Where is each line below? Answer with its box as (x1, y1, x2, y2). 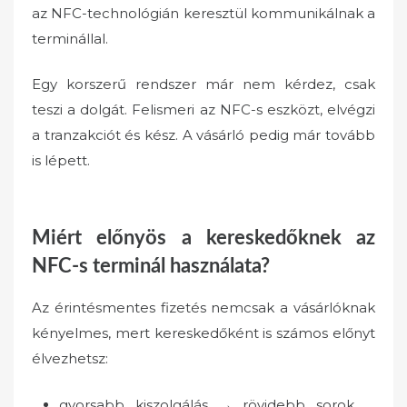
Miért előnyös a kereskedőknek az (32, 227, 375, 248)
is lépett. (32, 152, 90, 170)
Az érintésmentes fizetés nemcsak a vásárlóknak (32, 299, 375, 317)
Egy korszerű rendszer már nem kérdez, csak (32, 75, 375, 94)
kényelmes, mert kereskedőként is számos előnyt (32, 324, 375, 342)
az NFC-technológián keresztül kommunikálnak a (32, 4, 375, 22)
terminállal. (32, 29, 108, 47)
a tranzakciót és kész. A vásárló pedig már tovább (32, 126, 375, 144)
